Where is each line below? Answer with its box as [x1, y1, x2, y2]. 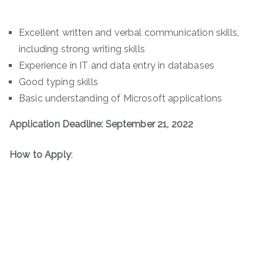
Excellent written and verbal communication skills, [19, 26, 240, 38]
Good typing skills [19, 76, 98, 87]
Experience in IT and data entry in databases [19, 59, 215, 71]
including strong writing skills [19, 43, 145, 55]
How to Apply [9, 149, 71, 160]
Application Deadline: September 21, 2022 [9, 118, 194, 130]
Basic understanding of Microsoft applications [19, 92, 222, 104]
